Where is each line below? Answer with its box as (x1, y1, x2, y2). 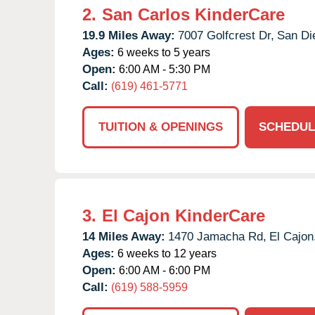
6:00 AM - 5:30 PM (116, 63, 210, 75)
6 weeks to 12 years (115, 247, 217, 259)
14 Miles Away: (82, 229, 165, 243)
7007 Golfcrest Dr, (178, 28, 274, 42)
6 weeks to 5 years (115, 46, 210, 58)
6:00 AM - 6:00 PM (116, 264, 210, 276)
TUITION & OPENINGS (98, 120, 223, 134)
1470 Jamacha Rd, (168, 229, 266, 243)
